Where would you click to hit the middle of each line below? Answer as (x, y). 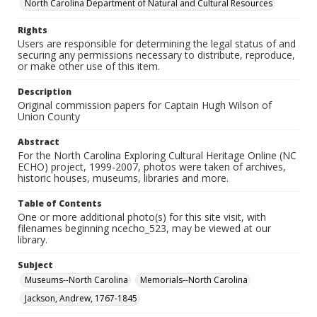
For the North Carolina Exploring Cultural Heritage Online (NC (157, 155)
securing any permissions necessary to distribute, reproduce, (156, 55)
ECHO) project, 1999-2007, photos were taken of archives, (152, 167)
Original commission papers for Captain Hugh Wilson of (145, 105)
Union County (49, 116)
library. (33, 240)
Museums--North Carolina (76, 280)
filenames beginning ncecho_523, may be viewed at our (144, 228)
